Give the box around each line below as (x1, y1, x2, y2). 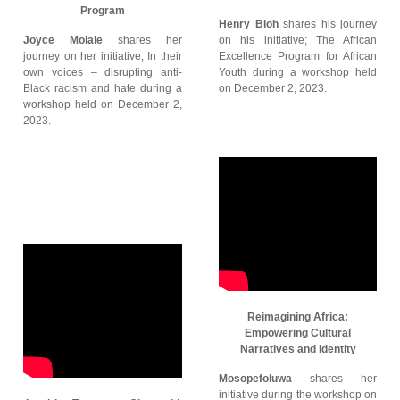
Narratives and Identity (239, 343, 356, 355)
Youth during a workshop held (219, 66, 377, 79)
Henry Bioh (219, 18, 279, 30)
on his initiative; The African (219, 34, 377, 46)
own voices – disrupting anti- (23, 66, 182, 79)
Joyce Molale (23, 34, 103, 46)
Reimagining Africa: (247, 311, 348, 323)
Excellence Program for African (219, 50, 377, 62)
